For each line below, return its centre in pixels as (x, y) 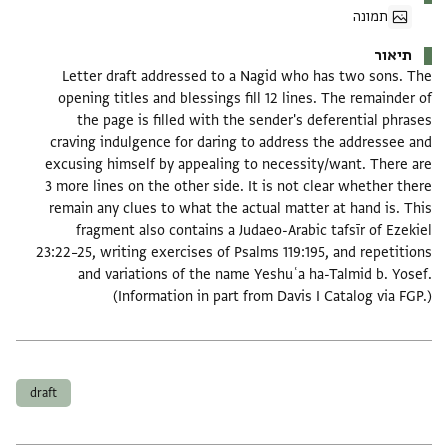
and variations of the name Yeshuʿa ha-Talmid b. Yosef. (258, 275)
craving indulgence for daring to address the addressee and (244, 143)
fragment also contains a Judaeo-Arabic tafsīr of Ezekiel (257, 231)
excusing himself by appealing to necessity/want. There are (241, 165)
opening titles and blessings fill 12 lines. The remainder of (248, 99)
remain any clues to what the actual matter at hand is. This (243, 209)
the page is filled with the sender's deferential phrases (257, 121)
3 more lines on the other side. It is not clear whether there (241, 187)
